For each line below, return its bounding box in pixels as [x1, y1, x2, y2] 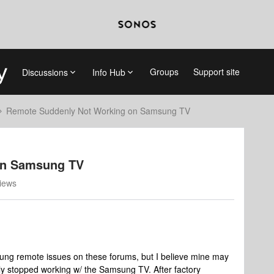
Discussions [21, 65, 68, 78]
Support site [193, 65, 240, 78]
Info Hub [92, 65, 125, 78]
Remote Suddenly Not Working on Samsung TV [6, 105, 190, 117]
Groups [149, 65, 179, 78]
